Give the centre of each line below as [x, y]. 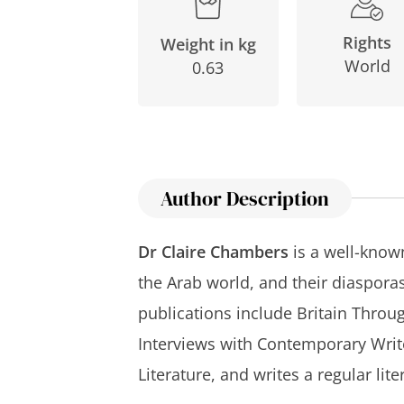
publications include [217, 312]
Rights [367, 43]
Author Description [244, 198]
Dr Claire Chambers [213, 251]
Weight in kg [208, 44]
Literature [174, 374]
